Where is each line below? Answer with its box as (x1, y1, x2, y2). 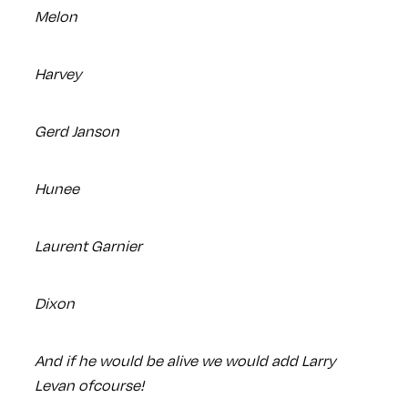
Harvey (34, 63, 82, 85)
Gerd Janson (34, 120, 119, 142)
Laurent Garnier (34, 235, 142, 257)
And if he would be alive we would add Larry (34, 350, 336, 372)
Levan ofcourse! (34, 374, 144, 396)
